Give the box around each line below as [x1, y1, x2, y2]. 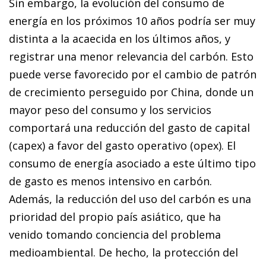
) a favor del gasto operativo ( [42, 138, 194, 153]
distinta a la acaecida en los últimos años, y [9, 31, 230, 46]
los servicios [149, 102, 211, 117]
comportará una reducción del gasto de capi [9, 120, 236, 135]
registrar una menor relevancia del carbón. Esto [9, 49, 254, 64]
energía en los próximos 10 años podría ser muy [9, 13, 255, 28]
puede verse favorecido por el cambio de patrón [9, 66, 256, 81]
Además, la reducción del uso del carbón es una [9, 191, 251, 206]
